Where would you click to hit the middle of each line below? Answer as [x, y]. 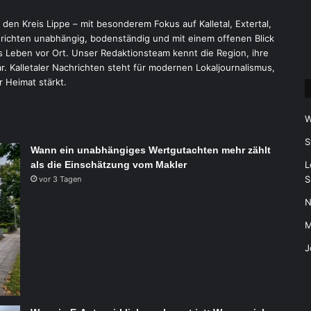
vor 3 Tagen [60, 179]
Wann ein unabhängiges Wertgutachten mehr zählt [151, 150]
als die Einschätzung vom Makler [109, 165]
